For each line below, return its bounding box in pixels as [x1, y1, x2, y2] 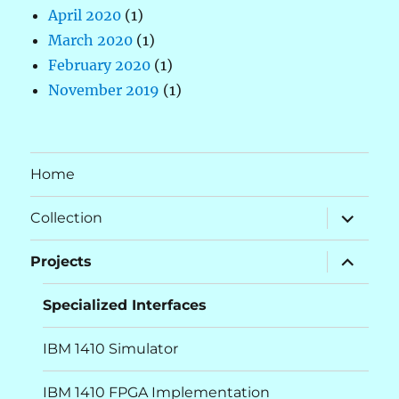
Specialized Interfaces [43, 297, 208, 314]
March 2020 [48, 30, 134, 49]
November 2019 [48, 80, 160, 99]
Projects [30, 253, 93, 271]
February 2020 [48, 55, 151, 74]
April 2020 [48, 5, 122, 24]
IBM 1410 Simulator [43, 340, 179, 358]
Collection [30, 209, 103, 227]
